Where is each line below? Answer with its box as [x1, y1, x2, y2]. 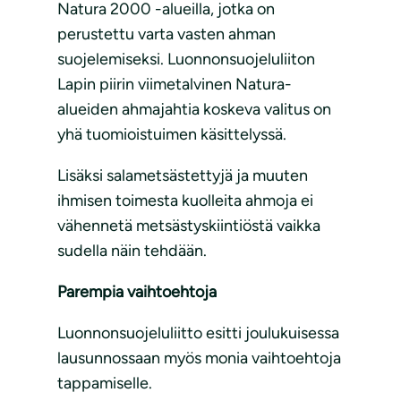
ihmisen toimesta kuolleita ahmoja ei [57, 191, 313, 211]
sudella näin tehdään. [57, 241, 207, 261]
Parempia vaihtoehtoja [57, 282, 217, 303]
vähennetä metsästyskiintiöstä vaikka [57, 216, 320, 236]
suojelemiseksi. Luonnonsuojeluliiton [57, 49, 315, 70]
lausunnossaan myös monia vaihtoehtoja [57, 348, 341, 369]
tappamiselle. [57, 373, 152, 394]
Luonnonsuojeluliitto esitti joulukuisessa [57, 323, 339, 344]
